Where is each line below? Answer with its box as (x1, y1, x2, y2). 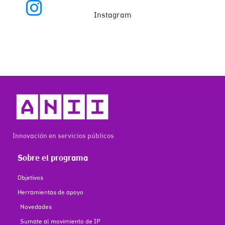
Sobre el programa (18, 154, 88, 164)
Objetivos (18, 175, 43, 182)
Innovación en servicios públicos (13, 133, 114, 140)
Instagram (93, 12, 132, 20)
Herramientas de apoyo (18, 189, 83, 196)
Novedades (20, 204, 52, 211)
